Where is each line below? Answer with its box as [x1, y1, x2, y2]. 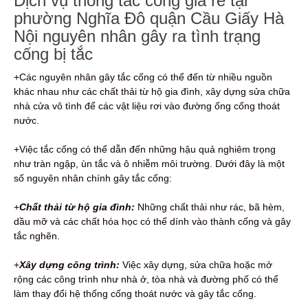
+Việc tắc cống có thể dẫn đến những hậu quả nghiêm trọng [14, 144, 276, 155]
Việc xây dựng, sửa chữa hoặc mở [120, 259, 272, 271]
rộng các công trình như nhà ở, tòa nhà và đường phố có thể [14, 274, 278, 285]
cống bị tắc [14, 45, 93, 64]
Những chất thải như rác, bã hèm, [135, 201, 285, 213]
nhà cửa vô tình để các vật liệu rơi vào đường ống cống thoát [14, 100, 280, 112]
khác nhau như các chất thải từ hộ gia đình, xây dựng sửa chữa [14, 86, 290, 98]
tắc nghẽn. [14, 230, 60, 242]
